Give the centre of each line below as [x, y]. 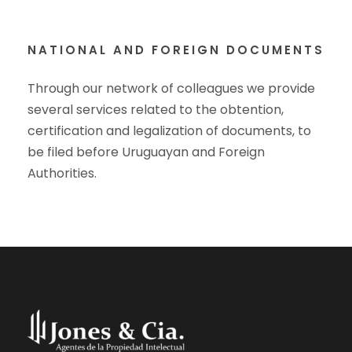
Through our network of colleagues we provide [171, 88]
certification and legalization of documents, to [169, 131]
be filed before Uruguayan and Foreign [146, 152]
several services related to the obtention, [156, 110]
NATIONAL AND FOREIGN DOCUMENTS [176, 50]
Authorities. [62, 173]
